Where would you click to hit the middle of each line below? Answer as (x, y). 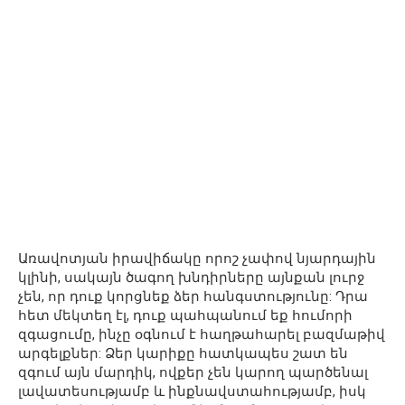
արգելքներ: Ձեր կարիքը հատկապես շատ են (183, 354)
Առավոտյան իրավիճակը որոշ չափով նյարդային (197, 259)
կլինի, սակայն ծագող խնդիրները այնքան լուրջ (191, 278)
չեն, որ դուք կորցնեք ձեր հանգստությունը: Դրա (193, 297)
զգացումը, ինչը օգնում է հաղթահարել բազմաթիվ (202, 335)
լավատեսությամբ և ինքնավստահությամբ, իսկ (192, 392)
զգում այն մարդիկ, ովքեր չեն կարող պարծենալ (193, 373)
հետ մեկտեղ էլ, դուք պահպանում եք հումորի (185, 316)
